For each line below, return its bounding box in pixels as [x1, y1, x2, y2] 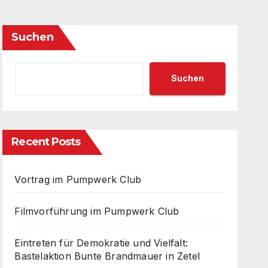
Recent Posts [11, 135, 81, 148]
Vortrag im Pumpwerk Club [14, 173, 142, 185]
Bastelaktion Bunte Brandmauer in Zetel [14, 249, 200, 262]
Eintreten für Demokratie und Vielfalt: [14, 236, 188, 249]
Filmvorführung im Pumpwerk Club [14, 205, 179, 217]
